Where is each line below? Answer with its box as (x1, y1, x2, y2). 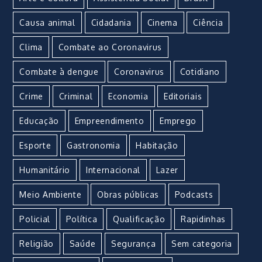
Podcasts (174, 189, 213, 200)
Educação (19, 116, 60, 126)
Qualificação (113, 214, 166, 225)
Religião (19, 239, 54, 249)
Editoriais (164, 91, 202, 102)
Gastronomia (67, 140, 120, 151)
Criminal (58, 91, 93, 102)
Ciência (193, 18, 223, 28)
